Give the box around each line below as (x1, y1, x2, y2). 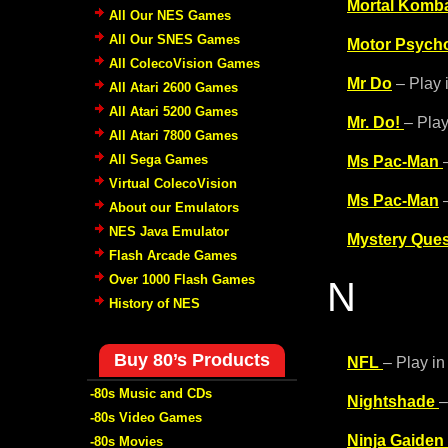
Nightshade (347, 393, 435, 410)
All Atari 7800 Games (109, 127, 238, 143)
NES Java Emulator (109, 223, 229, 239)
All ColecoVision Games (109, 55, 260, 71)
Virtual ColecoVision (109, 175, 237, 191)
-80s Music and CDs (90, 385, 212, 401)
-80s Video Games (90, 409, 202, 425)
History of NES (109, 295, 200, 311)
